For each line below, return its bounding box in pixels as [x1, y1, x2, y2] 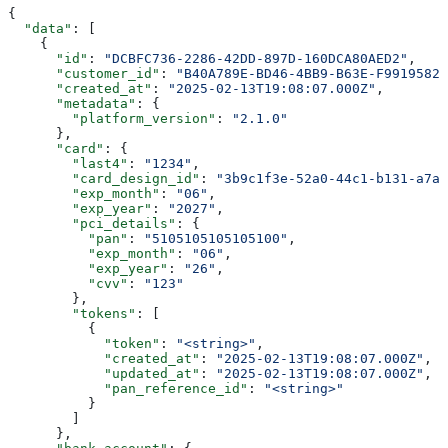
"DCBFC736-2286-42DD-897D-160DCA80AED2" [104, 50, 408, 66]
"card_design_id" [8, 170, 200, 186]
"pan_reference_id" [8, 380, 248, 396]
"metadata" [8, 95, 136, 111]
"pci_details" [8, 215, 176, 231]
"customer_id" [8, 65, 160, 81]
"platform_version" [8, 110, 216, 126]
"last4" [8, 155, 128, 171]
